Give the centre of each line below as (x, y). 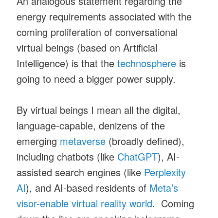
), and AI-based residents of (88, 188)
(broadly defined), (145, 141)
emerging (38, 141)
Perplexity (165, 172)
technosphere (147, 63)
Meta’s (164, 188)
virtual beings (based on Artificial (87, 47)
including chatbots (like (67, 157)
